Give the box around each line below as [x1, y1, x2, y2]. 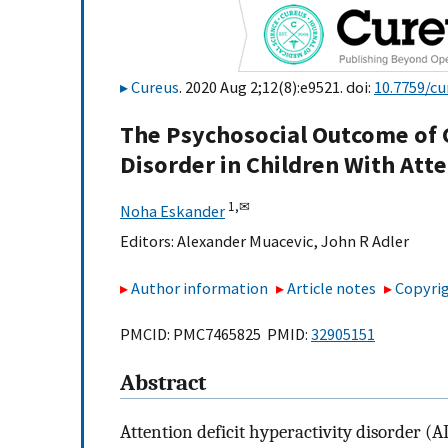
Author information [131, 277, 268, 298]
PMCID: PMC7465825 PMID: [120, 324, 311, 345]
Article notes [287, 277, 377, 298]
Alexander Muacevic [177, 231, 313, 252]
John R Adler [321, 231, 409, 252]
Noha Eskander [120, 201, 225, 222]
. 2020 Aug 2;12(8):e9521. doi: [179, 77, 374, 97]
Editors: [120, 231, 177, 252]
